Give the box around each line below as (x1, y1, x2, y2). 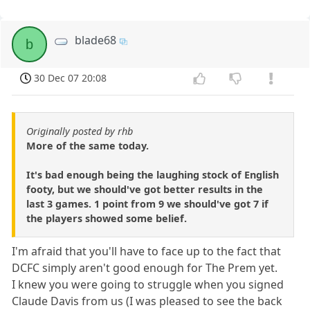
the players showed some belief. (26, 212, 187, 226)
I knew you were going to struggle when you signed (12, 277, 284, 293)
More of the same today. (26, 139, 149, 153)
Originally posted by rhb (26, 125, 133, 138)
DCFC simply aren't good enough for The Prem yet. (12, 260, 278, 276)
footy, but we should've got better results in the (26, 183, 263, 197)
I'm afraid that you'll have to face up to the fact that (12, 244, 282, 259)
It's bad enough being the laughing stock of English (26, 168, 279, 182)
